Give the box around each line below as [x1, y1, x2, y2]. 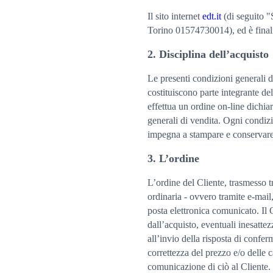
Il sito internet [147, 10, 200, 21]
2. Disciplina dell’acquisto [147, 48, 269, 60]
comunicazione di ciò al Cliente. [147, 261, 271, 272]
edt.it [202, 10, 221, 21]
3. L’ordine [147, 152, 199, 165]
